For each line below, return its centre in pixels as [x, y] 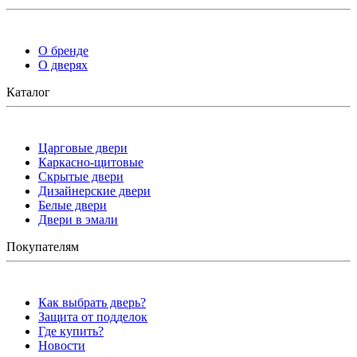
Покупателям [43, 247]
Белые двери [73, 206]
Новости [62, 346]
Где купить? [71, 331]
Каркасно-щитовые [91, 163]
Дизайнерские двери [94, 191]
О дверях [63, 65]
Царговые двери [83, 148]
